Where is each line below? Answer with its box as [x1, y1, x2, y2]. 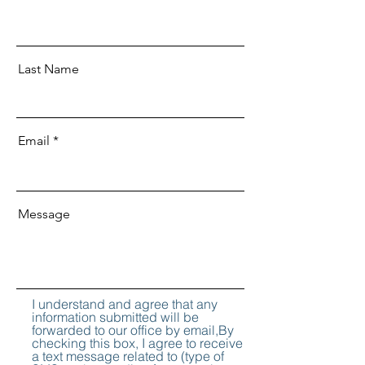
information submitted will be [32, 309, 199, 325]
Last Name [18, 61, 79, 77]
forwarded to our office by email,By [32, 322, 234, 338]
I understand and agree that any [32, 296, 218, 312]
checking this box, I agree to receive [32, 335, 243, 351]
